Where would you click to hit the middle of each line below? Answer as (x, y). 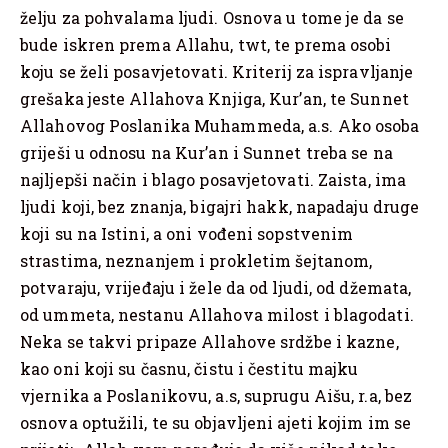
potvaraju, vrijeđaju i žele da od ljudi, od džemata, (216, 288)
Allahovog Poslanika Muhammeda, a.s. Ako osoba (220, 126)
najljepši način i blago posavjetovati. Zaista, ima (213, 180)
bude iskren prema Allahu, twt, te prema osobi (206, 45)
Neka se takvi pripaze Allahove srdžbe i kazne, (209, 342)
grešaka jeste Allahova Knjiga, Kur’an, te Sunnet (214, 99)
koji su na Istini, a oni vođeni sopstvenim (187, 234)
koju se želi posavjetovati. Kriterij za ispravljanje (217, 72)
